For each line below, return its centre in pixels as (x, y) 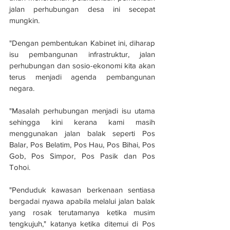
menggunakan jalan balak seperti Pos (82, 133)
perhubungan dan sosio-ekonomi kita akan (82, 65)
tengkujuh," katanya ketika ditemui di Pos (82, 223)
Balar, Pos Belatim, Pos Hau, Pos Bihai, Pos (82, 144)
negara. (22, 88)
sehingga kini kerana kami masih (82, 122)
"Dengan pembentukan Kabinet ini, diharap (82, 43)
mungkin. (24, 20)
